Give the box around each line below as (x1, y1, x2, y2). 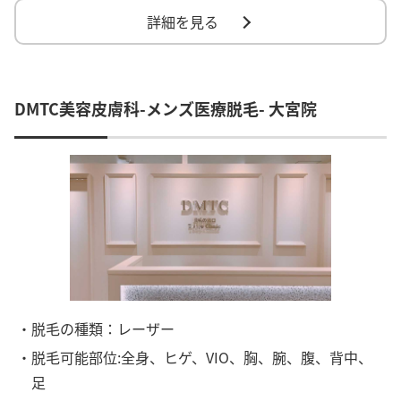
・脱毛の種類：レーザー (17, 318, 175, 340)
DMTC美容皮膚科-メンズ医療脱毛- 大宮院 (14, 96, 317, 120)
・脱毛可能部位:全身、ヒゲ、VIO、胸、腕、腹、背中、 (17, 346, 373, 368)
